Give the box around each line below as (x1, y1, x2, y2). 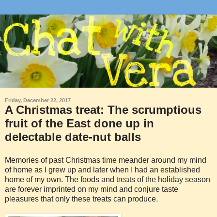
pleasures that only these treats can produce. (5, 194, 158, 203)
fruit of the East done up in (5, 116, 154, 130)
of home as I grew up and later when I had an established (5, 165, 200, 174)
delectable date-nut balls (5, 130, 141, 143)
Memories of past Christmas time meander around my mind (5, 155, 206, 164)
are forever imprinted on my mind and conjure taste (5, 185, 178, 193)
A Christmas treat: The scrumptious (5, 103, 201, 116)
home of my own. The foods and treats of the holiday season (5, 175, 210, 184)
